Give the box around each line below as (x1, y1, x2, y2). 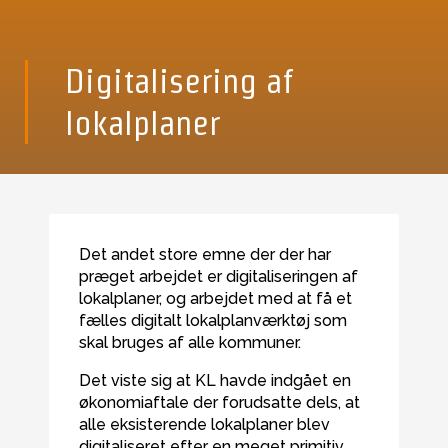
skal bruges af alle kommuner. (78, 333, 301, 352)
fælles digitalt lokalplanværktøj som (78, 311, 347, 330)
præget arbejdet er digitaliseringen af (78, 267, 358, 286)
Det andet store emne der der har (78, 245, 331, 264)
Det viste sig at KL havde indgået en (78, 371, 351, 390)
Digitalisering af (65, 62, 293, 100)
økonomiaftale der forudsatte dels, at (78, 393, 360, 412)
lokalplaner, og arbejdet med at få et (78, 289, 352, 308)
